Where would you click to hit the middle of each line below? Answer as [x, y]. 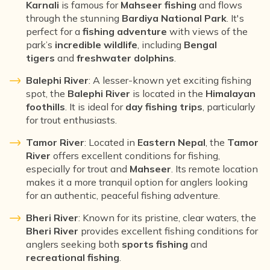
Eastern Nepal [171, 142]
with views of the [207, 31]
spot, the [47, 93]
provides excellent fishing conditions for [168, 231]
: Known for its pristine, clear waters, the [167, 217]
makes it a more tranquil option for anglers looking [137, 182]
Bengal [200, 44]
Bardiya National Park [174, 18]
